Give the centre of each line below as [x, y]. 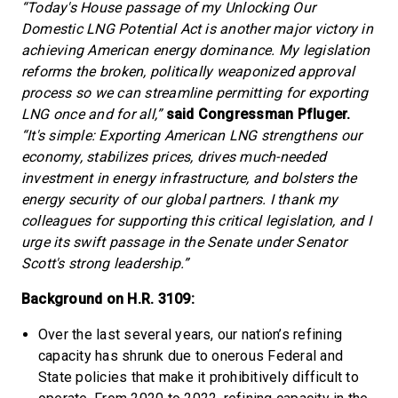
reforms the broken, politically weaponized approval [188, 72]
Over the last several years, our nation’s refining [190, 334]
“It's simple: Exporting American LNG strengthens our [192, 135]
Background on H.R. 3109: [108, 299]
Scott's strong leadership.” [105, 263]
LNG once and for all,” [92, 114]
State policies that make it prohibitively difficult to [199, 377]
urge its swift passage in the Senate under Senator [184, 242]
